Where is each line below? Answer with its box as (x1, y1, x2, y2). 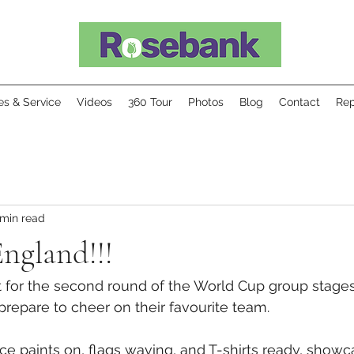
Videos (77, 96, 112, 108)
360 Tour (128, 96, 172, 108)
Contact (279, 96, 320, 108)
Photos (188, 96, 224, 108)
